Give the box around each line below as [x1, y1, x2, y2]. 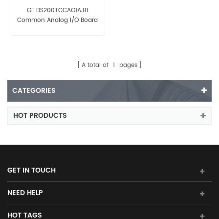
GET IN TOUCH [7, 164, 56, 176]
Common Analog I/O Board [17, 15, 98, 25]
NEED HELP [7, 187, 43, 198]
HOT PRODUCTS [13, 109, 67, 121]
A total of [82, 60, 110, 70]
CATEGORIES [12, 85, 56, 96]
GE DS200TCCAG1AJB [26, 5, 88, 15]
